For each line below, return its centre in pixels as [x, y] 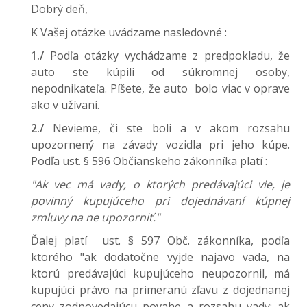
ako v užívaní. [65, 105]
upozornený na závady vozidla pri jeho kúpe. [160, 145]
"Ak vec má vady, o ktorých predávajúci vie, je [160, 184]
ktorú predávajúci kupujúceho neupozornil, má [160, 273]
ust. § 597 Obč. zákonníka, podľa [196, 241]
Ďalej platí [63, 241]
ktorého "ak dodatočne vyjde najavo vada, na [160, 257]
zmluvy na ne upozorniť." [95, 217]
